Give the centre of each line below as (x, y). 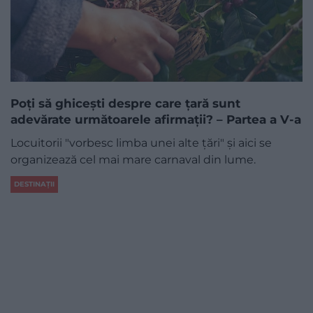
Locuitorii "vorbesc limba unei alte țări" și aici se (141, 143)
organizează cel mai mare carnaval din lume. (133, 159)
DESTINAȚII (34, 184)
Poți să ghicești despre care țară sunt (125, 103)
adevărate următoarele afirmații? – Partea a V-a (156, 119)
